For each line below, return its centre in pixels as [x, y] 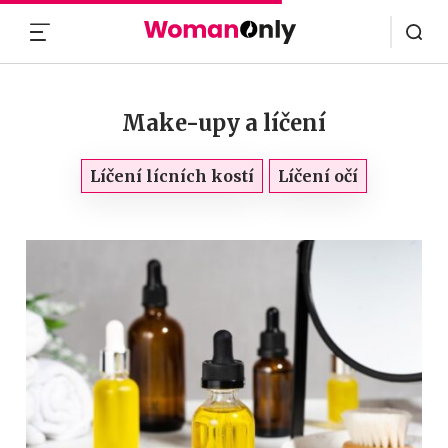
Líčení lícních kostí [172, 176]
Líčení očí [318, 176]
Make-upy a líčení [224, 123]
